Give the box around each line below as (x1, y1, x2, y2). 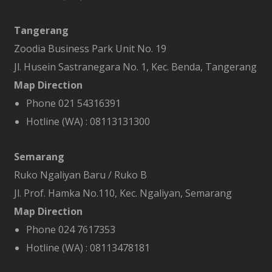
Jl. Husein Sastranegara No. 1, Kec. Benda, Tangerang (13, 60, 257, 73)
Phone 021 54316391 (25, 97, 121, 110)
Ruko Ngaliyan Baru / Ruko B (13, 168, 147, 182)
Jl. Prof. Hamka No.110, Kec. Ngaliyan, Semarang (13, 186, 232, 200)
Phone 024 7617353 (25, 223, 115, 236)
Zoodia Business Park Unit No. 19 (13, 42, 166, 55)
